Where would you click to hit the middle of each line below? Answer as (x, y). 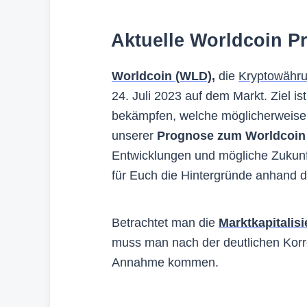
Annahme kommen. (165, 262)
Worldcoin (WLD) (162, 76)
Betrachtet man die (165, 222)
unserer (134, 135)
